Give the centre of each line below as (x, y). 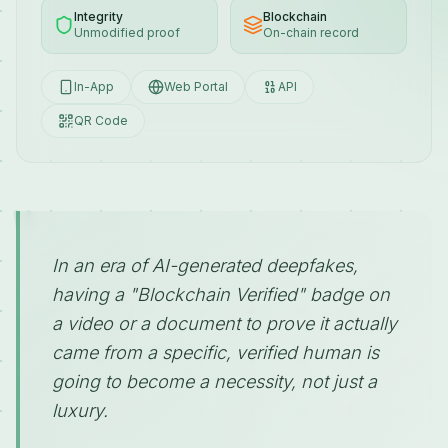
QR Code (101, 120)
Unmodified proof (127, 32)
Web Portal (196, 86)
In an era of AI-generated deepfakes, (205, 265)
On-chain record (311, 32)
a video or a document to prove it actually (224, 323)
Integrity (98, 16)
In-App (94, 86)
